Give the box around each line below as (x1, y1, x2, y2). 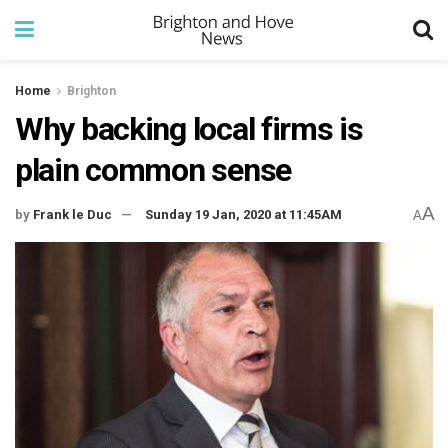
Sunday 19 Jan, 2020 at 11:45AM (145, 207, 342, 223)
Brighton (67, 84, 116, 98)
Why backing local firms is (15, 110, 363, 148)
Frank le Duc (33, 207, 112, 223)
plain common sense (15, 151, 291, 189)
